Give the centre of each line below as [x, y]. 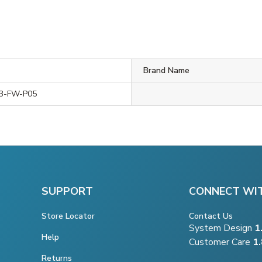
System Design [222, 228]
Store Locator [68, 216]
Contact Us [211, 216]
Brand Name [166, 70]
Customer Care [220, 242]
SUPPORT [67, 191]
